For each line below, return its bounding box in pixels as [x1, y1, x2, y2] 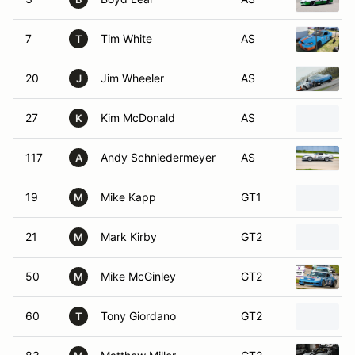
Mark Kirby [101, 230, 157, 243]
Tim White [101, 32, 152, 45]
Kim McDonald [101, 111, 175, 124]
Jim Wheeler [101, 71, 164, 85]
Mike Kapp [101, 190, 156, 204]
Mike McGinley [101, 269, 176, 283]
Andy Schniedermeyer [101, 151, 216, 164]
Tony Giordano [101, 309, 176, 323]
